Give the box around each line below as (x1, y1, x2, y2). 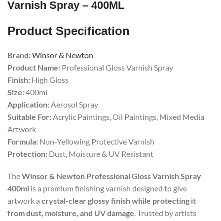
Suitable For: (7, 112, 51, 121)
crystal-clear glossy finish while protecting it (41, 196, 196, 205)
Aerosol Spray (49, 100, 98, 109)
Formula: (7, 137, 38, 146)
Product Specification (7, 24, 130, 37)
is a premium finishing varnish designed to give (29, 184, 187, 193)
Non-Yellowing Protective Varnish (38, 137, 154, 146)
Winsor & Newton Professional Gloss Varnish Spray (22, 171, 201, 181)
